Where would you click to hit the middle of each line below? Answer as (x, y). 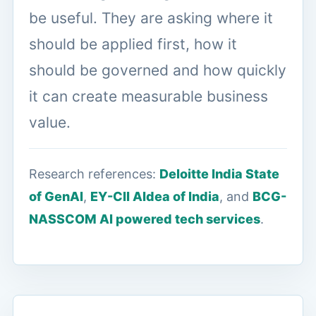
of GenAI (56, 196)
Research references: (94, 174)
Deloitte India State (219, 174)
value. (50, 122)
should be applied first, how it (133, 44)
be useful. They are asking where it (151, 18)
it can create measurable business (148, 96)
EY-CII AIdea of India (155, 196)
